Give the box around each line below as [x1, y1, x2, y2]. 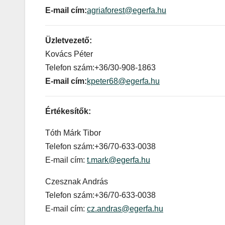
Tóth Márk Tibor [45, 129, 101, 138]
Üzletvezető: [45, 36, 92, 45]
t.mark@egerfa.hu [87, 156, 150, 165]
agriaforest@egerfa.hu [87, 6, 166, 15]
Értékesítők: [45, 107, 91, 116]
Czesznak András [45, 177, 108, 186]
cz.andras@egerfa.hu [87, 204, 163, 213]
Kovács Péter [45, 50, 93, 59]
